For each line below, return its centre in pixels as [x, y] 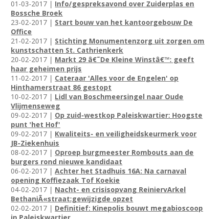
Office [22, 32]
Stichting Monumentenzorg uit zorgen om [130, 41]
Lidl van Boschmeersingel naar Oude [119, 97]
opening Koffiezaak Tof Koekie [66, 180]
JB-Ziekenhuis [35, 143]
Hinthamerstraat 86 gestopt [61, 88]
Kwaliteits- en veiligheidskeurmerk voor [126, 134]
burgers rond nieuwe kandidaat [67, 162]
